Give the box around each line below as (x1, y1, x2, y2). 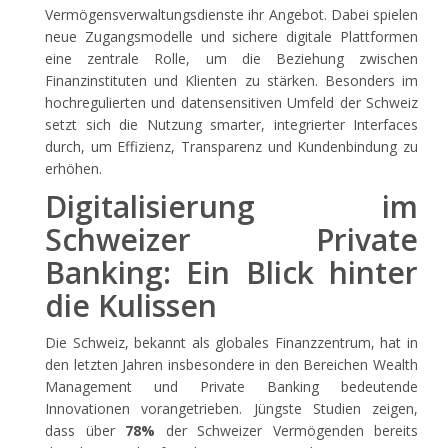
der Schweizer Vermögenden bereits (155, 421, 418, 440)
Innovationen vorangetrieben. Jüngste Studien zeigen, (45, 399, 418, 418)
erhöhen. (45, 159, 102, 178)
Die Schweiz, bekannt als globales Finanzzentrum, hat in (45, 333, 418, 352)
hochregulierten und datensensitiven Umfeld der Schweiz (45, 93, 418, 112)
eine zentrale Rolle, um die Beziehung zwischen (45, 49, 418, 68)
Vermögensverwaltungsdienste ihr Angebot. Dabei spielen (45, 5, 418, 24)
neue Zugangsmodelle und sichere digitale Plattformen (45, 27, 418, 46)
